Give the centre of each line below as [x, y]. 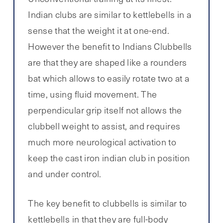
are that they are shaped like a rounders [108, 62]
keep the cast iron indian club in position [109, 158]
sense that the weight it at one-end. [99, 31]
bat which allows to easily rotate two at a [109, 78]
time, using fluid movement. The [93, 94]
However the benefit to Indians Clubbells [110, 47]
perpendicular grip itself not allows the [105, 110]
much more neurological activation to [102, 142]
